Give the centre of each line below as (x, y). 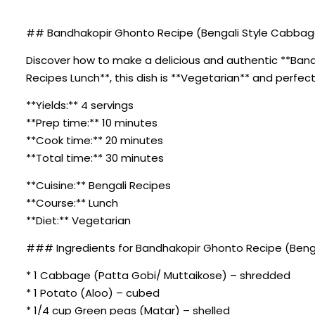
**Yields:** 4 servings (80, 105)
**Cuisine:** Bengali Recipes (98, 185)
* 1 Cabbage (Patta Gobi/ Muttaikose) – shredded (158, 275)
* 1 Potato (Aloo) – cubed (93, 292)
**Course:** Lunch (72, 202)
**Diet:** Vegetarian (78, 220)
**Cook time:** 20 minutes (95, 140)
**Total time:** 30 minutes (95, 157)
